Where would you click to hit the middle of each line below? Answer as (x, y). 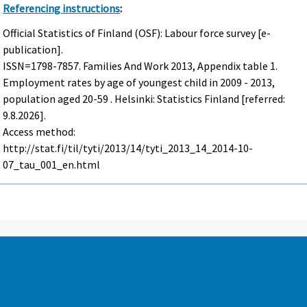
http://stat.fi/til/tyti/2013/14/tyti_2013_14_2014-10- (128, 148)
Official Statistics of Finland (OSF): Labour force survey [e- (137, 33)
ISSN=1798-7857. (43, 66)
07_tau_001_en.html (52, 165)
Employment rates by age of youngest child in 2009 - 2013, (139, 83)
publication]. (33, 50)
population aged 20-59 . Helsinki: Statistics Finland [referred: (144, 99)
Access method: (39, 132)
